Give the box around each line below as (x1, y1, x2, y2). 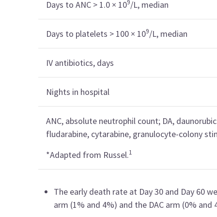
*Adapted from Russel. (46, 149, 129, 160)
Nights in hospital (46, 86, 110, 97)
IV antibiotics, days (46, 57, 114, 68)
